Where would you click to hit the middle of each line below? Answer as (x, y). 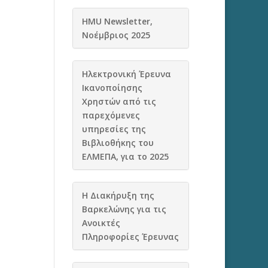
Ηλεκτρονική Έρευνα (126, 74)
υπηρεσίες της (114, 129)
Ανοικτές (101, 223)
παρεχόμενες (111, 115)
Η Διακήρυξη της (118, 195)
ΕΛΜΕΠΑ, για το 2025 (125, 156)
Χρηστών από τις (119, 101)
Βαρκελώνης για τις (124, 209)
